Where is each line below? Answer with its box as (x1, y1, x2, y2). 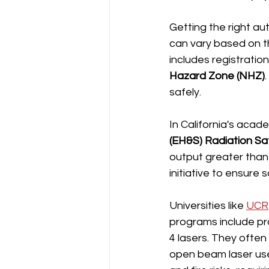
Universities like (169, 200, 246, 211)
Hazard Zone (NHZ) (169, 70, 265, 82)
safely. (169, 86, 201, 98)
